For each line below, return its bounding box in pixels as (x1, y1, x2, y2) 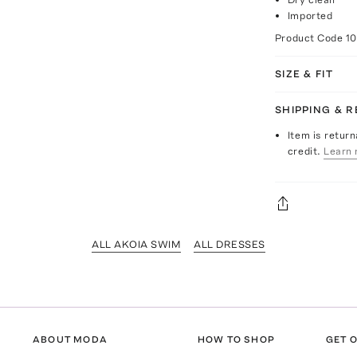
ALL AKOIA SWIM (91, 237, 182, 250)
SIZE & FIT (274, 67, 333, 80)
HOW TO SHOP (197, 333, 275, 345)
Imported (287, 9, 333, 22)
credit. (287, 144, 321, 157)
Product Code (274, 31, 346, 44)
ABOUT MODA (33, 333, 108, 345)
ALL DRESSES (194, 237, 265, 250)
